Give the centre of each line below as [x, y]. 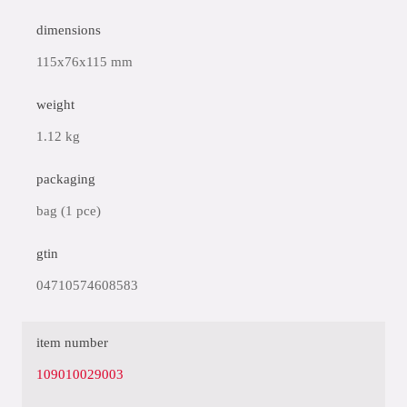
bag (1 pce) [69, 211]
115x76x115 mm [84, 62]
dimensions [69, 30]
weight [55, 104]
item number [72, 342]
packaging [66, 179]
